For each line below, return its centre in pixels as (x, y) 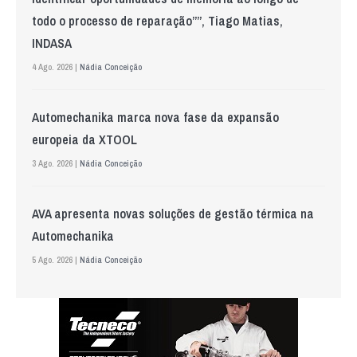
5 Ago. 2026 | (56, 260)
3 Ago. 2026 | (56, 164)
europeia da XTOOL (84, 140)
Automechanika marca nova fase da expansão (155, 118)
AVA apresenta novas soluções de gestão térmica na (173, 214)
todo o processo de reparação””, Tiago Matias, (157, 21)
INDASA (52, 43)
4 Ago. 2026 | (56, 67)
